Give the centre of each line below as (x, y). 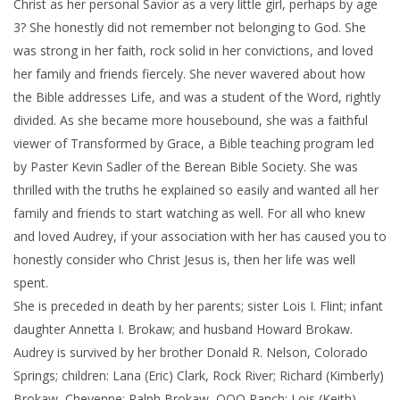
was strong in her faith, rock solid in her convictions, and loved (193, 50)
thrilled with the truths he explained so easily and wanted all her (196, 189)
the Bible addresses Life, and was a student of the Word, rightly (197, 96)
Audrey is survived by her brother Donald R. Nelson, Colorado (191, 352)
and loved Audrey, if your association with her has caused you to (200, 236)
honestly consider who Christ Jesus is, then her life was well (184, 259)
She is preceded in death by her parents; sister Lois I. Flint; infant (198, 305)
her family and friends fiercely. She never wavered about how (189, 73)
